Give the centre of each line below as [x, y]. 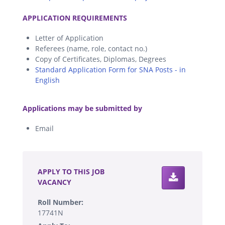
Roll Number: [61, 202]
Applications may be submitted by [82, 108]
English [47, 80]
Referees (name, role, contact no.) [91, 48]
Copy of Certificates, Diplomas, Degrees [101, 59]
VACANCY [54, 182]
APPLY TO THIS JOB [71, 171]
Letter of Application [69, 38]
